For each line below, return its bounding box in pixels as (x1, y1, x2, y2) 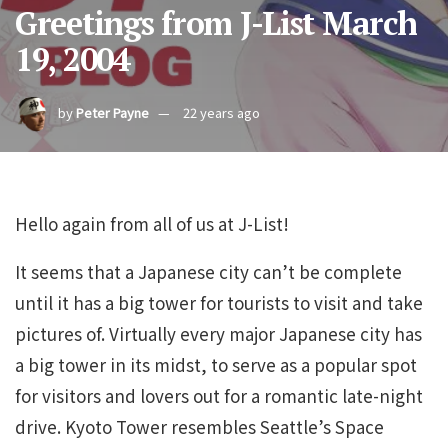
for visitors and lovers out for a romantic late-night (15, 383, 423, 408)
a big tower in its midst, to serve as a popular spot (15, 352, 417, 377)
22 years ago (183, 103, 260, 123)
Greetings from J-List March (15, 2, 417, 44)
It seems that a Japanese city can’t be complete (15, 259, 402, 284)
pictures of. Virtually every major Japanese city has (15, 321, 422, 346)
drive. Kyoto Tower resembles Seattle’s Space (15, 414, 384, 439)
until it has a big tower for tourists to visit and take (15, 290, 423, 315)
